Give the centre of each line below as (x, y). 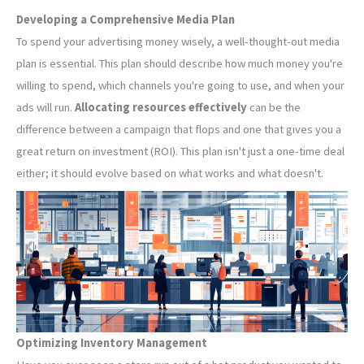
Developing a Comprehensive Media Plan (126, 20)
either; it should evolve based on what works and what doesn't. (170, 173)
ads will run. (44, 108)
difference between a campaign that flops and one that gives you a (179, 130)
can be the (274, 108)
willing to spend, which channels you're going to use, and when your (180, 86)
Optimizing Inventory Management (112, 343)
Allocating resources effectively (160, 108)
